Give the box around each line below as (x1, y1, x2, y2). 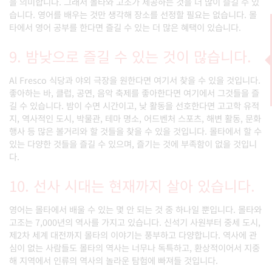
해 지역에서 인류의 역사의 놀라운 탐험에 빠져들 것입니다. (9, 254, 218, 267)
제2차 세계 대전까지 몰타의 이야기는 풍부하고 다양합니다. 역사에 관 (9, 228, 257, 241)
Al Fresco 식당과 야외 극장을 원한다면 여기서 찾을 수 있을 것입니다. (9, 73, 260, 86)
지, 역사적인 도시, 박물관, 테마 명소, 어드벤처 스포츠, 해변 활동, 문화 (9, 112, 261, 124)
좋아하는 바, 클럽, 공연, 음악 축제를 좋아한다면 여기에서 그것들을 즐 (9, 86, 259, 99)
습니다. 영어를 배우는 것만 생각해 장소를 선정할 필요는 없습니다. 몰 (9, 8, 257, 21)
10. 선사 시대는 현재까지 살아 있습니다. (9, 175, 255, 196)
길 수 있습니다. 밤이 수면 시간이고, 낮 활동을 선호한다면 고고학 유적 (9, 99, 259, 112)
